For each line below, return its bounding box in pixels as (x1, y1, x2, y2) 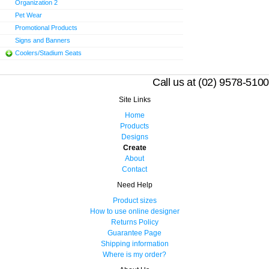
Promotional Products (15, 23, 77, 31)
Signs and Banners (15, 36, 70, 44)
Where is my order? (103, 250, 166, 259)
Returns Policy (110, 217, 159, 226)
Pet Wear (15, 11, 42, 19)
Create (122, 143, 147, 152)
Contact (122, 165, 147, 174)
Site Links (118, 95, 151, 104)
